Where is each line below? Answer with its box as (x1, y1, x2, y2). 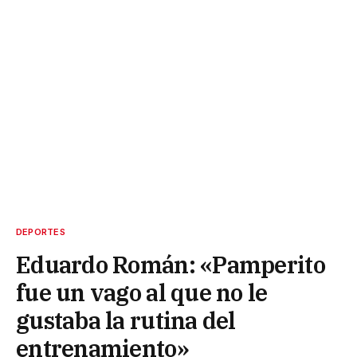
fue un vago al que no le (16, 277, 268, 308)
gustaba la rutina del (16, 305, 236, 336)
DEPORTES (16, 226, 65, 238)
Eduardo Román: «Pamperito (16, 249, 325, 280)
